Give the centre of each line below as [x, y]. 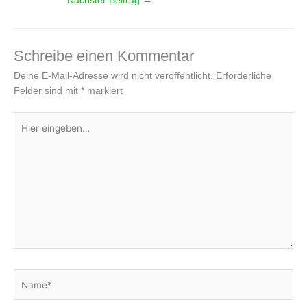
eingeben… [38, 134]
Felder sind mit [47, 90]
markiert [103, 90]
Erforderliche [244, 75]
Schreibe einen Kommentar [104, 56]
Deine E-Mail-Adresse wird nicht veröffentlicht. [113, 75]
